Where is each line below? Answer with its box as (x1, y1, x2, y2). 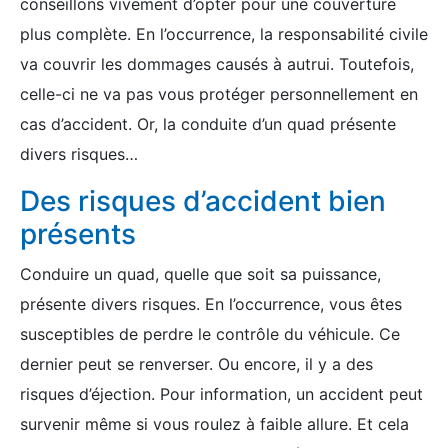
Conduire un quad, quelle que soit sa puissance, (20, 264, 381, 284)
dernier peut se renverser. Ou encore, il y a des (20, 354, 373, 374)
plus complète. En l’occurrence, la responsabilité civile (20, 24, 428, 44)
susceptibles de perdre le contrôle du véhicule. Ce (20, 324, 400, 344)
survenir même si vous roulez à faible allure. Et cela (20, 414, 409, 434)
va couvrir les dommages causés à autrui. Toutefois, (20, 54, 414, 74)
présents (20, 217, 136, 251)
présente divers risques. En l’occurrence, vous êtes (20, 294, 402, 314)
